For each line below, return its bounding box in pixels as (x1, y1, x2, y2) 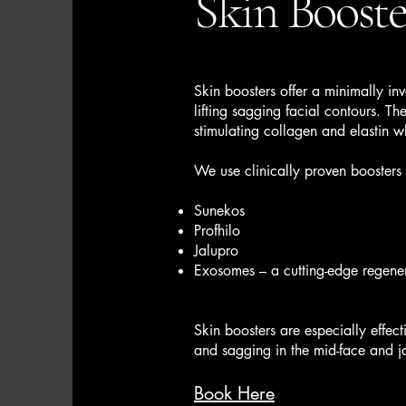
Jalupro (194, 241, 238, 260)
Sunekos (194, 201, 245, 220)
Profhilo (194, 221, 240, 240)
